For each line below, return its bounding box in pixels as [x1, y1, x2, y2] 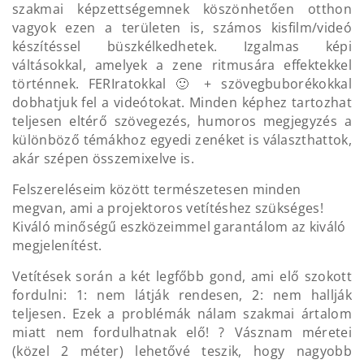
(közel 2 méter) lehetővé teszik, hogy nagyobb [12, 342, 352, 361]
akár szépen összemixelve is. [12, 149, 194, 168]
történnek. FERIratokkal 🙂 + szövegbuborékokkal [12, 75, 352, 93]
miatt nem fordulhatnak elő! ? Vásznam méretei [12, 323, 352, 342]
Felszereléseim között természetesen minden [12, 180, 301, 199]
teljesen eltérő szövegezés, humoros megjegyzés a [12, 112, 352, 131]
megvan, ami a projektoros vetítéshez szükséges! [12, 199, 324, 218]
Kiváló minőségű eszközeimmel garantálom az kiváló [12, 218, 346, 236]
